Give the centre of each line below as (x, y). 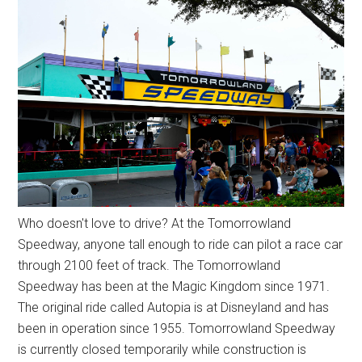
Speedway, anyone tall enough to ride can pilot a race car (181, 245)
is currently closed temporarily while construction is (162, 350)
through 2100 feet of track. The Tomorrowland (149, 266)
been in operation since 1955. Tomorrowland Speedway (177, 329)
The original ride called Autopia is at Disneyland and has (174, 308)
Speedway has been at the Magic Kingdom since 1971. (174, 287)
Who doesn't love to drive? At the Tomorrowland (155, 224)
